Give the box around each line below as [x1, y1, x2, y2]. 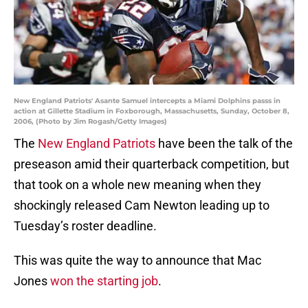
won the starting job [50, 274, 158, 289]
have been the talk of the [155, 136, 293, 151]
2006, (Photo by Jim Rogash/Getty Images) [14, 117, 167, 126]
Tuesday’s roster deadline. [14, 219, 157, 234]
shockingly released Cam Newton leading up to [14, 198, 269, 213]
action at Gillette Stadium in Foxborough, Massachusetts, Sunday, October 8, [14, 107, 289, 116]
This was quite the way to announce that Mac [14, 253, 261, 268]
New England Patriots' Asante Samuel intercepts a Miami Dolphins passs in [14, 96, 280, 106]
